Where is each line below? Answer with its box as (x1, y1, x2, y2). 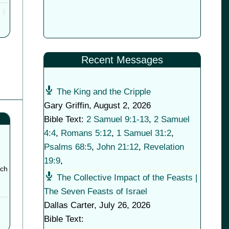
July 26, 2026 (99, 200, 150, 210)
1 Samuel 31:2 (116, 128, 171, 138)
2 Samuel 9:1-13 (86, 114, 149, 124)
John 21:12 (96, 142, 139, 152)
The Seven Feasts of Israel (43, 187, 147, 196)
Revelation (143, 142, 184, 152)
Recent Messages (81, 54, 163, 65)
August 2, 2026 (93, 101, 151, 110)
